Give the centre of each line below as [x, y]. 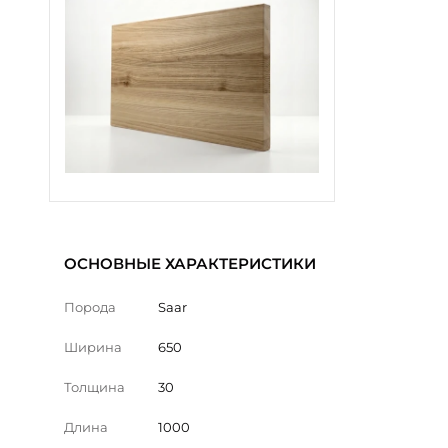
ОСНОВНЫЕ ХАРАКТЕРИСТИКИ [190, 263]
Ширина [93, 346]
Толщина [94, 386]
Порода [90, 306]
